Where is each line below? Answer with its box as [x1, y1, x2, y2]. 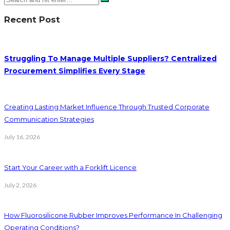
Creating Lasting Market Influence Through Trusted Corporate [4, 103, 209, 111]
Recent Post [4, 14, 60, 25]
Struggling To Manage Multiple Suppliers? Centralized [4, 53, 217, 63]
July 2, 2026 [4, 181, 36, 189]
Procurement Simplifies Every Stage [4, 66, 145, 75]
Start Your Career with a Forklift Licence [4, 163, 137, 171]
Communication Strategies [4, 115, 94, 124]
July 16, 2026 [4, 133, 40, 141]
